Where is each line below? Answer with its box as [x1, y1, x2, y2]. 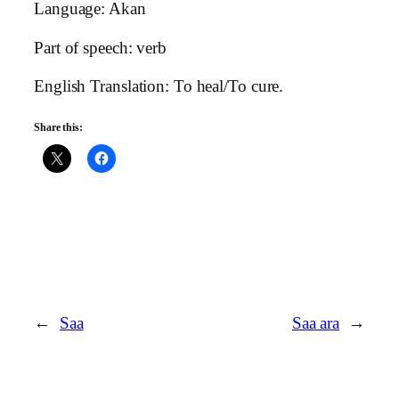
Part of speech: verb [34, 38, 167, 57]
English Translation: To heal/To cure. [34, 77, 284, 96]
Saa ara [291, 313, 340, 332]
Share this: [34, 120, 83, 134]
